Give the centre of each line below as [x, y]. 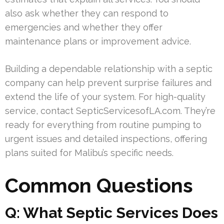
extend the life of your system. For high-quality [105, 96]
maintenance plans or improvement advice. [98, 41]
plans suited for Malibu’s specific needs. [89, 152]
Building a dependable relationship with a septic [109, 68]
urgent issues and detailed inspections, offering [106, 138]
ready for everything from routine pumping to [103, 124]
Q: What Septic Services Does [111, 212]
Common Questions [99, 185]
